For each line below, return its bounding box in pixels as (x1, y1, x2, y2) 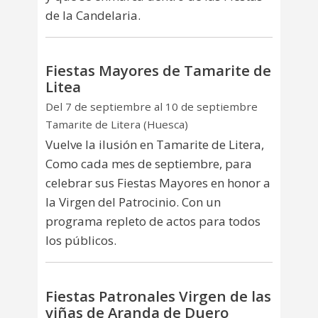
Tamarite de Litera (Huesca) (45, 116, 188, 131)
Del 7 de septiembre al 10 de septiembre (45, 99, 258, 114)
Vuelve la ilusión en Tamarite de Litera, (45, 136, 264, 153)
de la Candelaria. (45, 6, 141, 23)
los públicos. (45, 232, 116, 249)
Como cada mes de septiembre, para (45, 155, 252, 172)
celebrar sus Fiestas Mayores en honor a (45, 175, 270, 192)
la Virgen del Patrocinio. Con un (45, 194, 221, 211)
